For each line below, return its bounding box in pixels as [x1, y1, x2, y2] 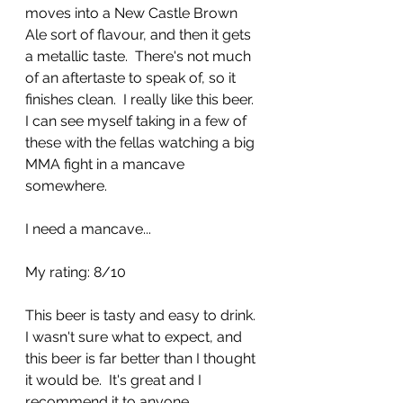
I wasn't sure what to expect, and [25, 327, 246, 345]
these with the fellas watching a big [25, 133, 258, 151]
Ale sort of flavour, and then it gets [25, 25, 255, 43]
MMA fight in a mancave [25, 155, 188, 173]
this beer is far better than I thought [25, 349, 259, 367]
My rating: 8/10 [25, 263, 126, 281]
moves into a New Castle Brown [25, 4, 241, 22]
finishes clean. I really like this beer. [25, 90, 261, 108]
